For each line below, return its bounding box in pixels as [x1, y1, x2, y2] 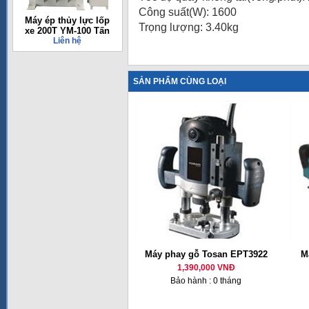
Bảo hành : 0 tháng [170, 276, 241, 286]
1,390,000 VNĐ [177, 263, 235, 272]
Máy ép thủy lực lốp [24, 15, 110, 26]
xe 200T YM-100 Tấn [24, 26, 110, 36]
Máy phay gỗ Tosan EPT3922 [144, 249, 268, 259]
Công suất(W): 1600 [139, 6, 237, 18]
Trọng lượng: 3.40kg [139, 21, 239, 33]
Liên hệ [52, 36, 81, 46]
